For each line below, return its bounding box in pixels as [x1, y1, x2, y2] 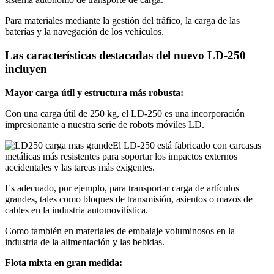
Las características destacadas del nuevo [5, 49, 207, 62]
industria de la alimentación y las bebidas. [5, 236, 165, 247]
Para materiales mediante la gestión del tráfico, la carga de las [5, 15, 240, 26]
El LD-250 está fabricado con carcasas [113, 139, 261, 150]
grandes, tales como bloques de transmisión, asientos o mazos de [5, 193, 253, 204]
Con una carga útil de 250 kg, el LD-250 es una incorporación [5, 108, 245, 119]
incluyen [5, 62, 47, 76]
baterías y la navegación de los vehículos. [5, 26, 164, 37]
